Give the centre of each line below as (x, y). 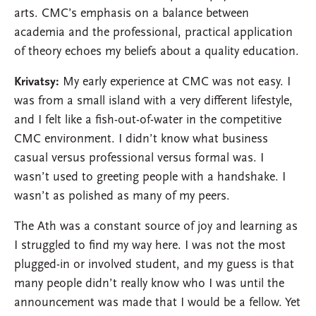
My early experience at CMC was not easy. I (175, 83)
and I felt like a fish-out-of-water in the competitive (148, 121)
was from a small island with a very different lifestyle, (153, 102)
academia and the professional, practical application (153, 33)
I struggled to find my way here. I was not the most (150, 246)
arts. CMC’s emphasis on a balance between (132, 14)
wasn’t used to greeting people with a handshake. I (150, 178)
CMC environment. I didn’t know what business (141, 140)
